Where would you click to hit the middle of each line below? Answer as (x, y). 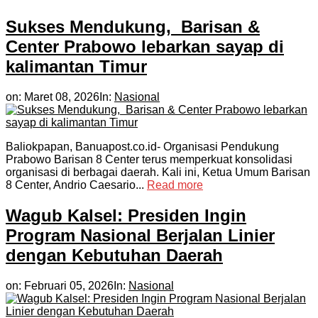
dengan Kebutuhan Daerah (114, 256)
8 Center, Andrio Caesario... (76, 185)
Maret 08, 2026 (62, 97)
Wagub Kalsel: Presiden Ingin (126, 216)
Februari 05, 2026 (69, 285)
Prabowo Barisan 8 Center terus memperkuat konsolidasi (149, 160)
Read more (175, 185)
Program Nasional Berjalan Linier (140, 236)
